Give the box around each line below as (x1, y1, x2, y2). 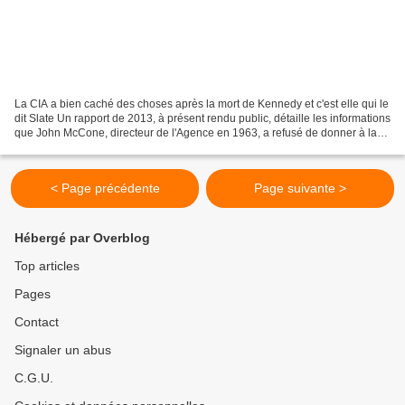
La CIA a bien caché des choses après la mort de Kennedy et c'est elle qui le (14, 97, 389, 110)
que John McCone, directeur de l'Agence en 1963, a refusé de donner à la (14, 126, 377, 139)
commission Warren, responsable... (14, 140, 187, 154)
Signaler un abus (14, 343, 111, 357)
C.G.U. (14, 371, 53, 385)
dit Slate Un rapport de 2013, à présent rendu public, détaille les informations (14, 111, 391, 125)
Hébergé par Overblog (14, 231, 150, 245)
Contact (14, 315, 59, 329)
